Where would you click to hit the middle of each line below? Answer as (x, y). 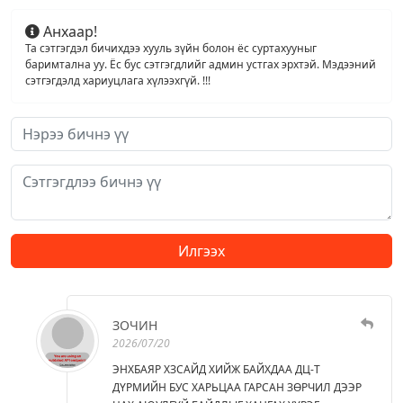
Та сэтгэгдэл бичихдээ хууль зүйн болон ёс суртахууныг (171, 48)
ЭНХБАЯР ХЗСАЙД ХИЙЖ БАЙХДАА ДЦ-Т (216, 369)
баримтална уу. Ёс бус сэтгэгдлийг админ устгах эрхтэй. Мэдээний (201, 64)
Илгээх (201, 251)
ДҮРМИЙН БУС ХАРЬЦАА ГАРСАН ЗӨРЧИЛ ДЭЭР (237, 387)
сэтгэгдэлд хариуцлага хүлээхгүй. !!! (118, 80)
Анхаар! (68, 31)
